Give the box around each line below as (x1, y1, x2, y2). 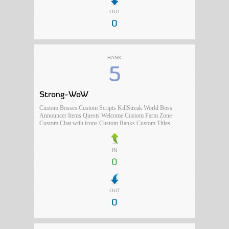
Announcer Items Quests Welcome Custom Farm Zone (39, 112, 172, 119)
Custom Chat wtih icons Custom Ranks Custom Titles (39, 120, 171, 127)
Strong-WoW (39, 91, 89, 99)
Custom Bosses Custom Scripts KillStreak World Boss (39, 104, 173, 111)
